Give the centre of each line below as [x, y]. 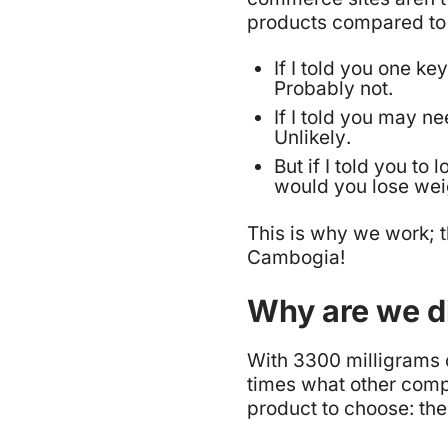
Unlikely [310, 138]
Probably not [331, 89]
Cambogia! [296, 257]
